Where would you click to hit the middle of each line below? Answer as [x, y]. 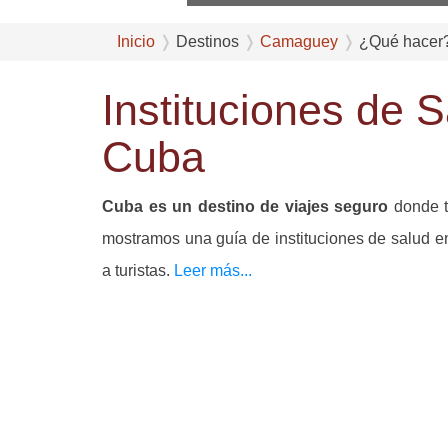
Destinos [207, 42]
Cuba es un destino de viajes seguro [245, 207]
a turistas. [136, 271]
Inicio [136, 42]
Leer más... [211, 271]
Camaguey [299, 42]
